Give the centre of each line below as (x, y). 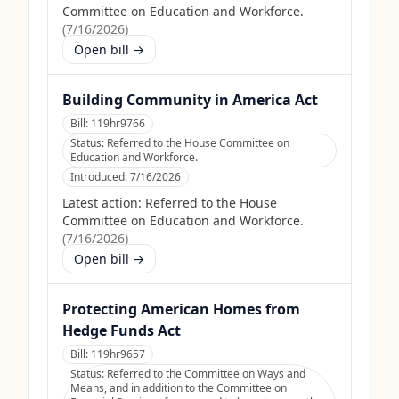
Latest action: (102, 203)
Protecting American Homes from (181, 309)
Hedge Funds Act (122, 330)
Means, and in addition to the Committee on (179, 388)
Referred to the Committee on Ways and (206, 374)
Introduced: (100, 177)
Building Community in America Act (190, 100)
